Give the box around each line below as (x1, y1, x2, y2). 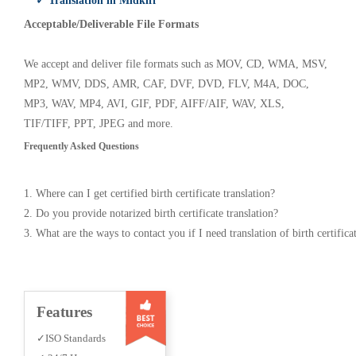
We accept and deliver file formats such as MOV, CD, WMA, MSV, (24, 58, 327, 70)
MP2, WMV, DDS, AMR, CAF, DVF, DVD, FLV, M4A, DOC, (24, 78, 309, 90)
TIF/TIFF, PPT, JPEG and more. (24, 118, 173, 130)
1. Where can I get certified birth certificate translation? (24, 188, 275, 199)
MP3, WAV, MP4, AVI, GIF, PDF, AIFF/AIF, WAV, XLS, (24, 98, 284, 110)
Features (37, 304, 92, 320)
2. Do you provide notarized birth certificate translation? (24, 207, 278, 219)
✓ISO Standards (37, 332, 106, 344)
